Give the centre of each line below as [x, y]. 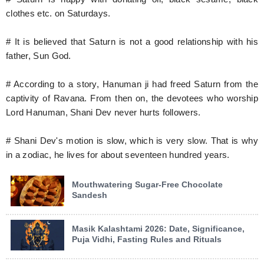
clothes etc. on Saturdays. [58, 13]
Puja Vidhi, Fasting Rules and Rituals [147, 239]
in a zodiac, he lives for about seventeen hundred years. [118, 155]
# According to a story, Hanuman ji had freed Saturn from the [132, 84]
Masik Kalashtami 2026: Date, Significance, [158, 228]
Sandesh [90, 195]
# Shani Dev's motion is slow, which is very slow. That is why [132, 141]
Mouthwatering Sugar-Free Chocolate [147, 184]
